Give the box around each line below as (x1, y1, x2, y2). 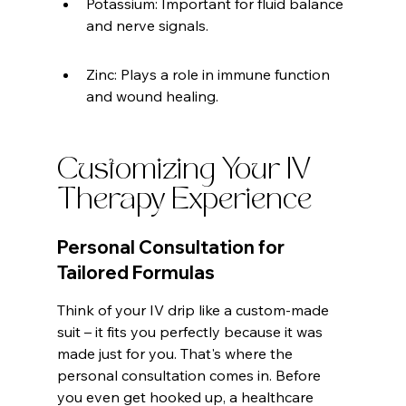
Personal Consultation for (56, 236, 288, 259)
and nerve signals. (85, 16, 208, 35)
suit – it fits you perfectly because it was (56, 323, 326, 342)
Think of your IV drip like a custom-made (56, 301, 333, 320)
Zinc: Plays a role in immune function (85, 65, 333, 84)
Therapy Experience (56, 187, 312, 217)
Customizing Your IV (56, 157, 316, 188)
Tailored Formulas (56, 261, 215, 285)
